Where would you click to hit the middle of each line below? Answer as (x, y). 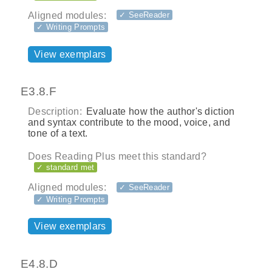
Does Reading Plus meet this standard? (117, 157)
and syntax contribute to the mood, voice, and (129, 123)
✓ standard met (66, 168)
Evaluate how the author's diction (159, 112)
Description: (55, 112)
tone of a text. (58, 134)
